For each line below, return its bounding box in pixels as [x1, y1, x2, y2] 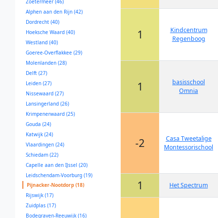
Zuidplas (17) [26, 202, 56, 209]
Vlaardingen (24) [26, 141, 64, 148]
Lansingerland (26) [26, 100, 69, 107]
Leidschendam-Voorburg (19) [26, 172, 92, 179]
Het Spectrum [169, 181, 208, 189]
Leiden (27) [26, 80, 52, 87]
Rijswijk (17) [26, 192, 54, 199]
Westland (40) [26, 39, 58, 46]
